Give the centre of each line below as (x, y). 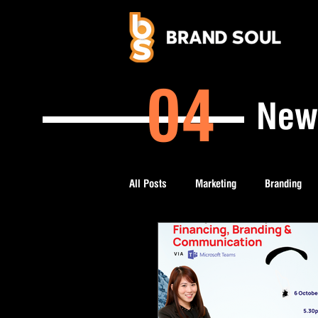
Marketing (216, 184)
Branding (283, 184)
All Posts (148, 184)
